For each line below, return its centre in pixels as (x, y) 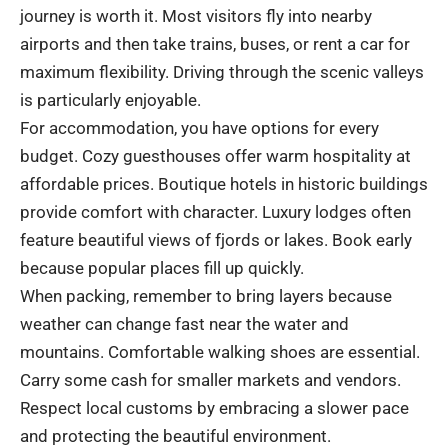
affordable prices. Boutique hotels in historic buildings (224, 183)
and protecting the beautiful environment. (175, 435)
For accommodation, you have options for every (199, 127)
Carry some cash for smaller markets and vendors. (210, 379)
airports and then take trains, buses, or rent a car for (215, 43)
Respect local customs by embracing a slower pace (214, 407)
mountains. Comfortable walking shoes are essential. (220, 351)
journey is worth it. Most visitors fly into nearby (196, 15)
